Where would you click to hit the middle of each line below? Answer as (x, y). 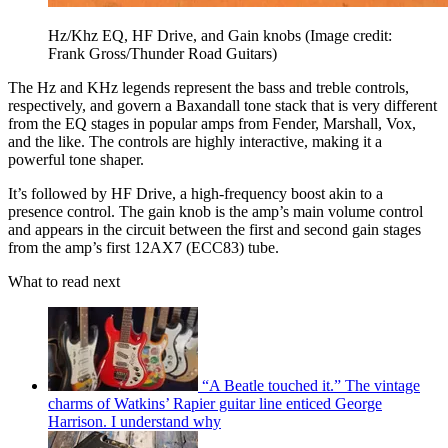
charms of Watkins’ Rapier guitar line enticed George (215, 404)
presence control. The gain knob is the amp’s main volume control (215, 212)
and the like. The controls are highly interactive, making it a (195, 142)
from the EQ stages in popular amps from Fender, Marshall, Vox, (212, 124)
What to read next (64, 282)
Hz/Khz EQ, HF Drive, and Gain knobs (176, 36)
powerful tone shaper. (76, 160)
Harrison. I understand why (134, 422)
